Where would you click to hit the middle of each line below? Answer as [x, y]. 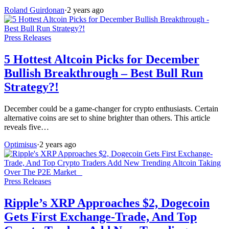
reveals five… [27, 127]
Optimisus [20, 144]
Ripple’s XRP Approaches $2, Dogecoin [107, 203]
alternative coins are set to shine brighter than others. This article [107, 118]
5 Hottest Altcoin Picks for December [102, 60]
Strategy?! [31, 87]
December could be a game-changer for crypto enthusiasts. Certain [111, 109]
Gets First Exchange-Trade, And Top [100, 216]
